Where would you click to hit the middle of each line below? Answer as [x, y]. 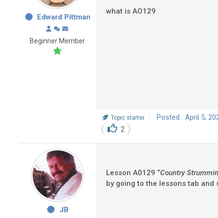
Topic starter [127, 118]
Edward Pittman [64, 17]
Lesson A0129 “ [133, 173]
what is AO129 [131, 11]
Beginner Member [57, 41]
